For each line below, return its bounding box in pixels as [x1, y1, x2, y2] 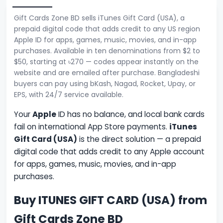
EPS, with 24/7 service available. [14, 90, 124, 100]
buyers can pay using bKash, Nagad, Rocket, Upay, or [14, 79, 196, 89]
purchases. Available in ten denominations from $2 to [14, 46, 201, 56]
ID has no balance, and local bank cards [56, 109, 205, 120]
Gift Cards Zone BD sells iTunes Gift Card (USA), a [14, 13, 185, 23]
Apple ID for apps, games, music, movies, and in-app [14, 35, 197, 45]
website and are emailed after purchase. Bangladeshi [14, 68, 200, 78]
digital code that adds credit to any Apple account [14, 146, 205, 157]
